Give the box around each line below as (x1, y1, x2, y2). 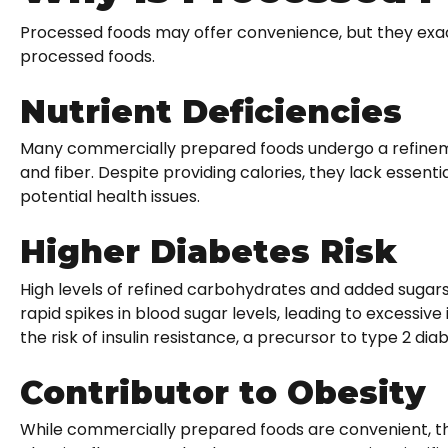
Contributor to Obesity (20, 372, 426, 412)
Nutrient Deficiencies (20, 91, 402, 131)
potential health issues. (20, 185, 200, 209)
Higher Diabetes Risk (20, 232, 397, 272)
